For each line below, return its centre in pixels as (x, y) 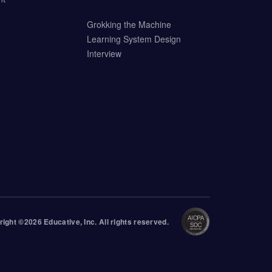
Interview (104, 53)
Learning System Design (134, 39)
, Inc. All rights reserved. (124, 222)
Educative (62, 222)
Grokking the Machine (129, 24)
